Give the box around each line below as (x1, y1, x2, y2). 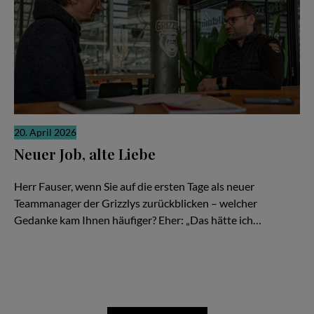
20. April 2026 (14, 126, 76, 138)
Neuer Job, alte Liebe (14, 143, 156, 163)
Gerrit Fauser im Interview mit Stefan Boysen (50, 166, 207, 177)
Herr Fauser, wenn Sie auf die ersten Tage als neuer (14, 179, 254, 193)
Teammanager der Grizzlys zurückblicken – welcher (14, 196, 257, 210)
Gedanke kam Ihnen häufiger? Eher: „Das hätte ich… (14, 213, 261, 227)
